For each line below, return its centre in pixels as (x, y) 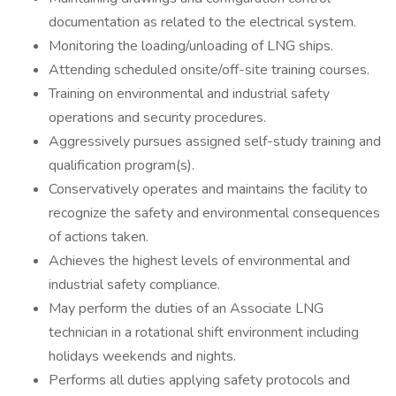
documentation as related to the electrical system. (202, 22)
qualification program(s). (122, 165)
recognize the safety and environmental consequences (214, 213)
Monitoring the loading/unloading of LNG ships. (191, 46)
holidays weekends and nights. (142, 356)
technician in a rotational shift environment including (204, 332)
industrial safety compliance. (134, 285)
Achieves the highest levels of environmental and (199, 261)
